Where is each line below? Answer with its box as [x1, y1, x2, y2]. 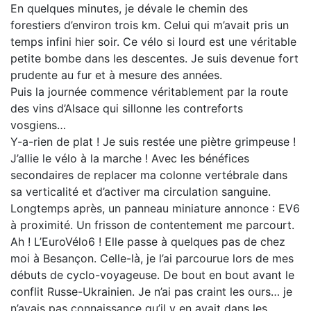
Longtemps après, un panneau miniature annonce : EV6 [10, 201, 300, 215]
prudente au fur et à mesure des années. [10, 67, 222, 82]
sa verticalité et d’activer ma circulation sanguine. [10, 184, 271, 199]
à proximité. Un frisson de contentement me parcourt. [10, 217, 294, 232]
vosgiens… [10, 117, 66, 132]
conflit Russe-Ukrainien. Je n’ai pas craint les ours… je [10, 284, 292, 299]
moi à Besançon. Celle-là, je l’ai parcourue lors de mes [10, 251, 294, 265]
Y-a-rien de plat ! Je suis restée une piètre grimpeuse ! [10, 134, 296, 149]
